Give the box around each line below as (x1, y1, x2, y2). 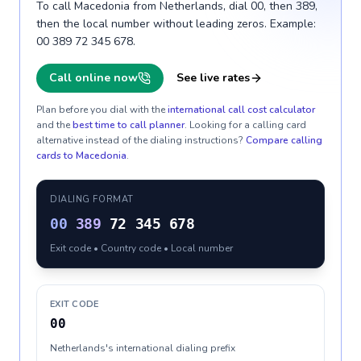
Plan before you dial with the (36, 103, 165, 116)
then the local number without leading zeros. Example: (36, 16, 316, 31)
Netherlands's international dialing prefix (50, 342, 235, 355)
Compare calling (246, 134, 322, 147)
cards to (36, 149, 76, 162)
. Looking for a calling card (185, 118, 306, 131)
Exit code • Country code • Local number (50, 242, 233, 255)
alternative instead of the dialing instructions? (36, 134, 243, 147)
